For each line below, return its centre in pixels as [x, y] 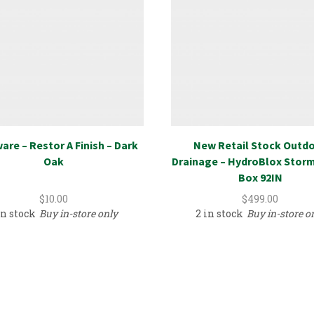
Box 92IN [260, 178]
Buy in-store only [79, 214]
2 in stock [219, 214]
